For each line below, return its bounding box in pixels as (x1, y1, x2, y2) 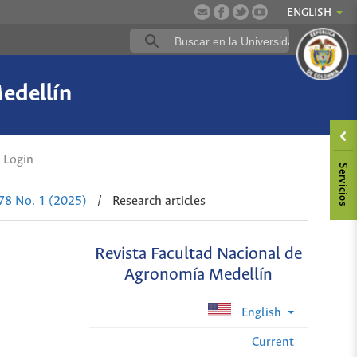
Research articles (112, 194, 206, 208)
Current (252, 335, 294, 349)
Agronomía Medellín (124, 266, 273, 285)
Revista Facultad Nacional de (95, 245, 303, 265)
